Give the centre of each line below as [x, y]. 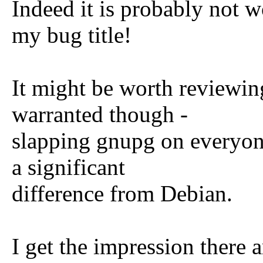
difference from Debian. [122, 193]
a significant [68, 167]
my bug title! [72, 35]
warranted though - [100, 114]
